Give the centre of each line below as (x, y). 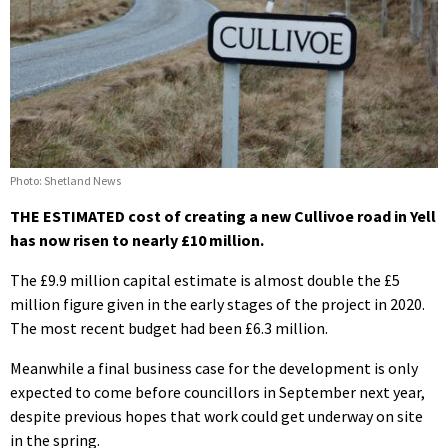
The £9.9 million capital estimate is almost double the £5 (205, 279)
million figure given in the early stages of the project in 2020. (217, 303)
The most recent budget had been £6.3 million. (169, 327)
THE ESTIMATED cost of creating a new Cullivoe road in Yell (223, 215)
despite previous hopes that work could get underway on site (216, 415)
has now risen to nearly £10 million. (137, 239)
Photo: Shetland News (65, 180)
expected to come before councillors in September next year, (217, 391)
